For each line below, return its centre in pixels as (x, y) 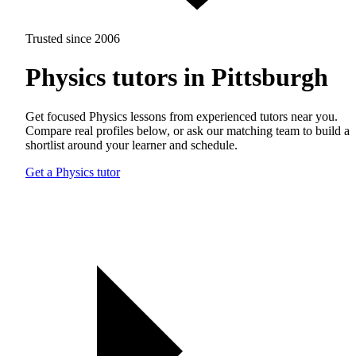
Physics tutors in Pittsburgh (177, 77)
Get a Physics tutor (73, 172)
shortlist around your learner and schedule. (132, 145)
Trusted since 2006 (73, 39)
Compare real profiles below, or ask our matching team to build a (188, 130)
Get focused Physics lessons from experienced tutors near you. (182, 116)
